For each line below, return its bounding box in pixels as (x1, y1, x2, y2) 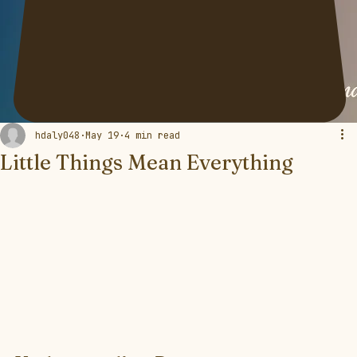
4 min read (124, 129, 180, 143)
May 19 (85, 129, 119, 143)
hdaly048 (35, 129, 80, 143)
